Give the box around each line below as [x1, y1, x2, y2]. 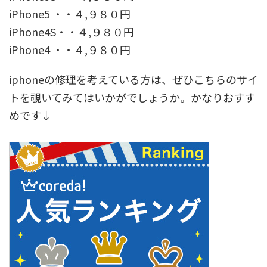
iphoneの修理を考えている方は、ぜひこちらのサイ [9, 71, 258, 87]
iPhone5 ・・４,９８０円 [9, 5, 131, 21]
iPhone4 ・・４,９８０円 [9, 41, 131, 57]
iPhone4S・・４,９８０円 [9, 23, 134, 39]
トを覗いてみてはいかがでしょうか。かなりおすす [9, 89, 255, 105]
